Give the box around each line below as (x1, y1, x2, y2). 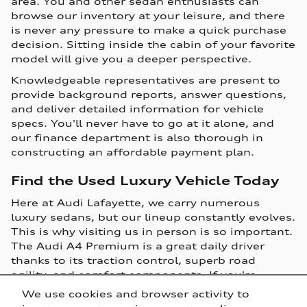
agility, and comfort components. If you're (11, 268, 256, 280)
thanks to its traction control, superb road (11, 254, 256, 266)
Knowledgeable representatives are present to (11, 74, 280, 86)
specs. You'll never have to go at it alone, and (11, 117, 274, 130)
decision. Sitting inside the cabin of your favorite (11, 38, 295, 51)
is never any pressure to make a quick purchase (11, 24, 286, 36)
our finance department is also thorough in (11, 132, 263, 144)
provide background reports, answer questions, (11, 88, 286, 101)
